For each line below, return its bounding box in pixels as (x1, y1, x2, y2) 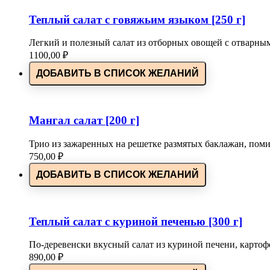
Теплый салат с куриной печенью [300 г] (29, 215, 242, 228)
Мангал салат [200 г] (29, 114, 139, 127)
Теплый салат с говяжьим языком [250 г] (29, 13, 245, 26)
